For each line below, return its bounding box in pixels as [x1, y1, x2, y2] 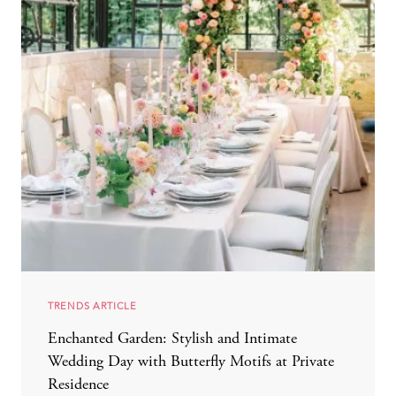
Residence [48, 377, 109, 394]
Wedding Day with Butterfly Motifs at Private [48, 354, 334, 371]
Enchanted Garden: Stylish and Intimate [48, 331, 297, 348]
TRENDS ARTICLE [48, 299, 137, 315]
